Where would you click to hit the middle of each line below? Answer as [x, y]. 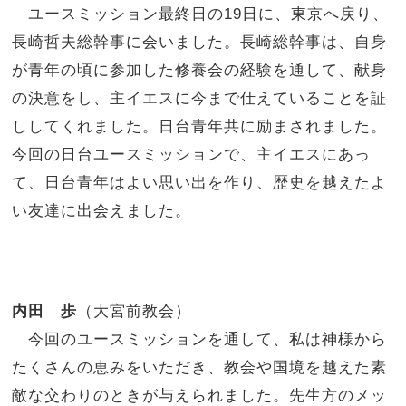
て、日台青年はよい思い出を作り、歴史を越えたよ [200, 182]
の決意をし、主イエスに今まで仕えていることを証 [200, 97]
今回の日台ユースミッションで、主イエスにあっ [192, 154]
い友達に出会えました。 [102, 210]
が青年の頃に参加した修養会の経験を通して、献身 [200, 69]
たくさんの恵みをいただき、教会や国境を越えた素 [200, 367]
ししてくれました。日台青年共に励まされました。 [200, 126]
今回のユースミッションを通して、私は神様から [200, 339]
